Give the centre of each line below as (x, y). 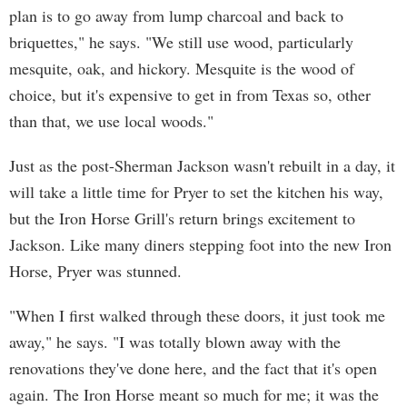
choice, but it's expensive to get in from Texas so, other (190, 94)
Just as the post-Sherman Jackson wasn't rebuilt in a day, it (202, 165)
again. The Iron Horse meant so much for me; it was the (194, 394)
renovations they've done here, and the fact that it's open (193, 368)
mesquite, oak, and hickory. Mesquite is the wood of (182, 68)
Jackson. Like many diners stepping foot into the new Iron (200, 244)
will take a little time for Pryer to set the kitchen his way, (196, 192)
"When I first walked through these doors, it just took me (197, 315)
